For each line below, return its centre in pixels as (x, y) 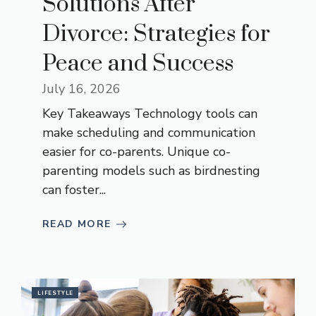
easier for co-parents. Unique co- (136, 152)
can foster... (74, 190)
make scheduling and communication (149, 133)
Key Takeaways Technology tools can (150, 114)
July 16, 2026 (81, 89)
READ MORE (77, 224)
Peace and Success (138, 64)
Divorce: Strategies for (156, 35)
